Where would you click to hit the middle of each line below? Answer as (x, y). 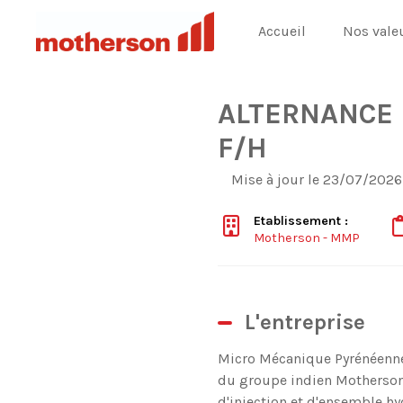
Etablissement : (302, 221)
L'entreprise (304, 322)
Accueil (282, 31)
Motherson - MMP (306, 238)
